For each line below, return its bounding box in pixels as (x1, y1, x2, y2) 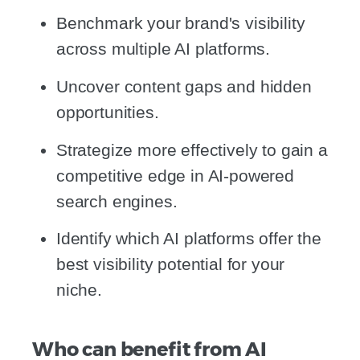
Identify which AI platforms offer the (56, 229, 321, 248)
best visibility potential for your (56, 255, 285, 274)
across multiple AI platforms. (56, 39, 271, 59)
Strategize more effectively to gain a (56, 140, 328, 159)
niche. (56, 280, 102, 300)
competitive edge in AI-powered (56, 166, 294, 185)
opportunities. (56, 102, 159, 121)
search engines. (56, 191, 178, 211)
